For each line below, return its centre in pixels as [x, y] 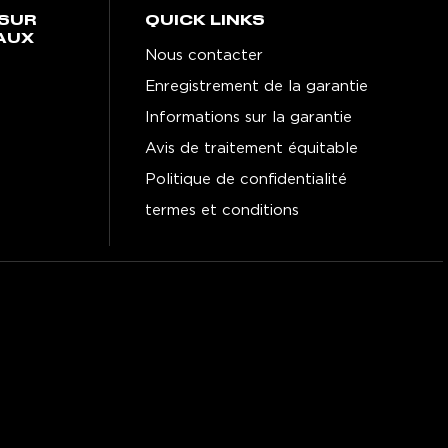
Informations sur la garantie [248, 117]
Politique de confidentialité [245, 179]
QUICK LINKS [204, 20]
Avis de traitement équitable [251, 148]
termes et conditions [221, 210]
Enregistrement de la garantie [256, 86]
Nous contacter [203, 55]
